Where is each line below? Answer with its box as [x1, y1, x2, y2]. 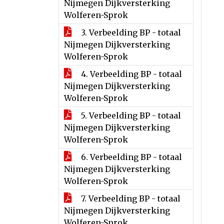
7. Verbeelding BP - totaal [79, 193, 180, 203]
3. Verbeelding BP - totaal [79, 27, 181, 37]
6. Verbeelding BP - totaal [79, 152, 182, 162]
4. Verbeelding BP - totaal [79, 69, 182, 79]
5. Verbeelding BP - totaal [79, 110, 181, 120]
